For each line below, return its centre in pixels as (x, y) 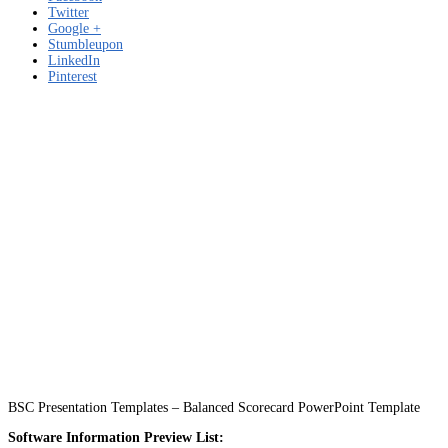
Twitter (68, 12)
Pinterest (72, 76)
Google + (74, 28)
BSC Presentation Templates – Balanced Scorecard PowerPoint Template (214, 407)
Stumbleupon (85, 44)
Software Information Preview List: (116, 437)
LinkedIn (74, 60)
